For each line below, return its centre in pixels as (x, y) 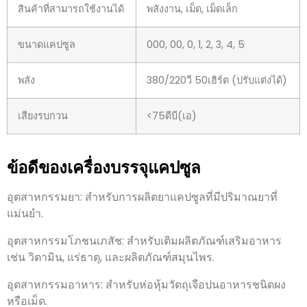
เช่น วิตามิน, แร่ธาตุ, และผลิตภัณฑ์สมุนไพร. (111, 257)
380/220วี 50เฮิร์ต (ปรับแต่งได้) (217, 80)
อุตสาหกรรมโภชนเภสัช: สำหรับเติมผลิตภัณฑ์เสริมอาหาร (144, 241)
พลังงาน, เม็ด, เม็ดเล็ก (192, 9)
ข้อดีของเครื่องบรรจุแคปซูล (104, 167)
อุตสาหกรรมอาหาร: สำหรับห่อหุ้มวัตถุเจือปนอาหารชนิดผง (146, 284)
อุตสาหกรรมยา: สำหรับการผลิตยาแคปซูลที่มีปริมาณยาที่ (142, 197)
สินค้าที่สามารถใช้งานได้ (71, 9)
